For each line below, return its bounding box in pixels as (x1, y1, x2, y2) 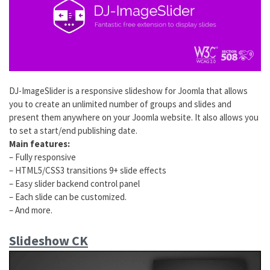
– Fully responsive (9, 151, 76, 163)
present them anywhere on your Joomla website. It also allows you (9, 111, 259, 124)
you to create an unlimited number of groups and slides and (9, 98, 231, 110)
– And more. (9, 204, 52, 216)
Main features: (9, 138, 70, 150)
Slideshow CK (9, 231, 88, 249)
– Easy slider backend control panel (9, 178, 140, 190)
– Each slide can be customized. (9, 191, 127, 203)
